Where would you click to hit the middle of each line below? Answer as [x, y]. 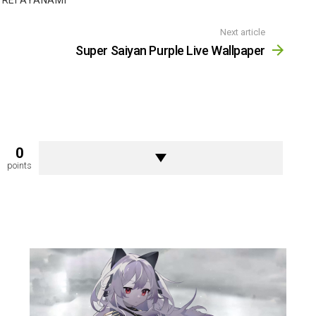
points [19, 165]
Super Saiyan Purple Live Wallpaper [170, 50]
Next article [243, 32]
